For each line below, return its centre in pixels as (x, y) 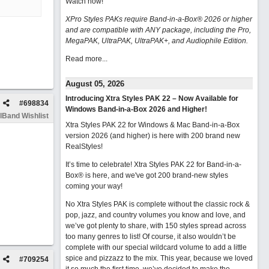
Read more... (86, 59)
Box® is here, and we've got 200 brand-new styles (147, 175)
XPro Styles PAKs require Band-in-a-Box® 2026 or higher (159, 19)
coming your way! (94, 186)
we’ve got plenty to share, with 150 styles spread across (156, 226)
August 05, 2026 (95, 84)
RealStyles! (84, 147)
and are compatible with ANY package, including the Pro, (158, 30)
